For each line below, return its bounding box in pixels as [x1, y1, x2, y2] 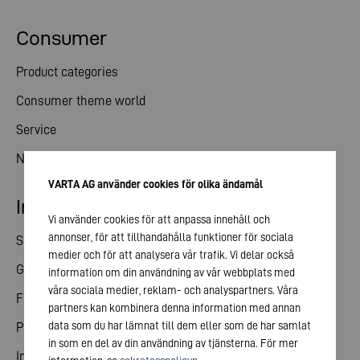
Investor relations [16, 196, 170, 218]
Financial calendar [16, 291, 117, 305]
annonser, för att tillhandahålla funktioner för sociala [48, 231, 293, 243]
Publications [16, 320, 83, 334]
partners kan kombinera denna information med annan [48, 301, 301, 314]
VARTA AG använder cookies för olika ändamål [48, 178, 263, 190]
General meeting [16, 262, 107, 276]
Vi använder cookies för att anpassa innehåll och [48, 213, 270, 226]
